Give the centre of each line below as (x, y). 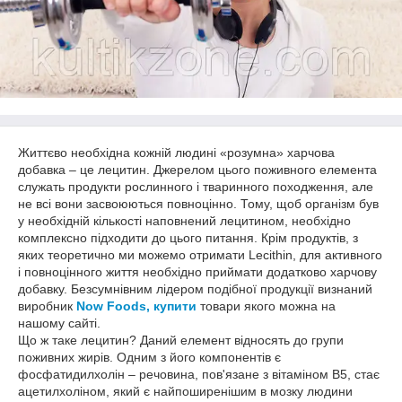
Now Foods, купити (136, 306)
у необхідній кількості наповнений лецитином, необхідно (184, 221)
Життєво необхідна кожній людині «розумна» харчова (176, 153)
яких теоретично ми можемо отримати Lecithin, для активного (200, 255)
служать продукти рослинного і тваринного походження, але (196, 187)
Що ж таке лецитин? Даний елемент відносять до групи (181, 340)
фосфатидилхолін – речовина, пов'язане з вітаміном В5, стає (199, 374)
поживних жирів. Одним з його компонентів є (149, 357)
